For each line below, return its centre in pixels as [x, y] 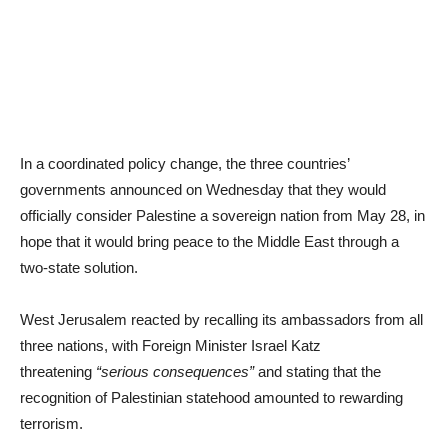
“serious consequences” [175, 371]
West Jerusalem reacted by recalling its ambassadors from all [221, 319]
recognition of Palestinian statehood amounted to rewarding [211, 397]
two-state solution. [81, 267]
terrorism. [51, 423]
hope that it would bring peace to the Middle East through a [209, 241]
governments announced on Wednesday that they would [203, 189]
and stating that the [317, 371]
